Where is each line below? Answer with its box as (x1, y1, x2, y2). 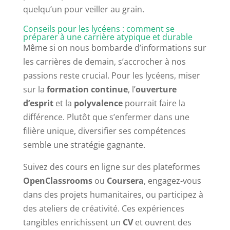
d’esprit (23, 98, 53, 109)
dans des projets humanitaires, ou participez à (23, 189, 203, 201)
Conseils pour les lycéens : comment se (23, 23, 175, 35)
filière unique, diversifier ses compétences (23, 125, 186, 137)
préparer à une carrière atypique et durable (23, 31, 193, 43)
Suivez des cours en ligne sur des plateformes (23, 161, 200, 173)
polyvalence (73, 98, 123, 109)
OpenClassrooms (23, 175, 92, 187)
